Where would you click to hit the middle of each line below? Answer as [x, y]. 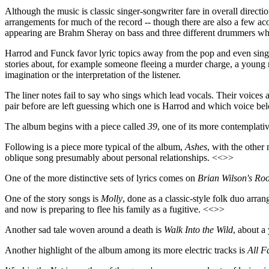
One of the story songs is [53, 198]
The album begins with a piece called [76, 126]
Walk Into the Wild [198, 230]
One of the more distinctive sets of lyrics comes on [101, 178]
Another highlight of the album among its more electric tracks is [126, 250]
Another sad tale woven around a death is [84, 230]
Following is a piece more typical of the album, [95, 147]
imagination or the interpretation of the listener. [93, 75]
